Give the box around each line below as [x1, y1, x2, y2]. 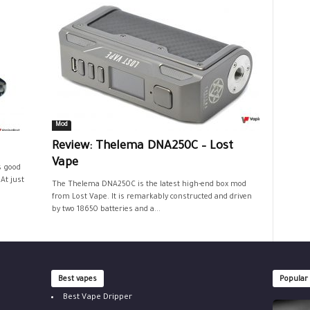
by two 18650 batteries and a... [51, 206, 161, 214]
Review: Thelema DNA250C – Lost [51, 140, 233, 154]
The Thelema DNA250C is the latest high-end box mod [51, 181, 246, 189]
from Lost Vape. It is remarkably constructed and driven [51, 193, 252, 201]
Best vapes [57, 275, 97, 284]
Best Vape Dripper [62, 293, 132, 302]
